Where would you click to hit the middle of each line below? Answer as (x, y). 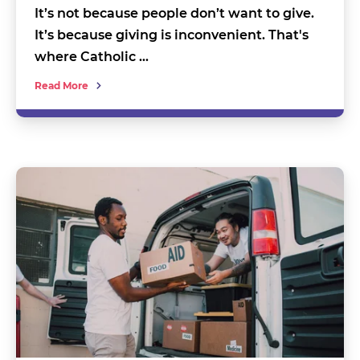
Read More (61, 86)
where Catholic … (91, 57)
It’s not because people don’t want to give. (174, 14)
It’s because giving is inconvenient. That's (171, 35)
